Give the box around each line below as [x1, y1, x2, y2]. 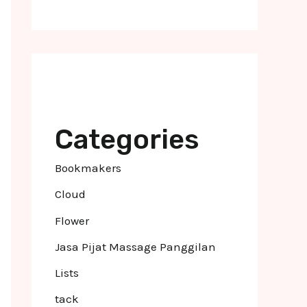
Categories [55, 123, 199, 156]
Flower [55, 213, 89, 228]
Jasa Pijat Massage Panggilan [55, 239, 216, 254]
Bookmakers [55, 161, 121, 175]
